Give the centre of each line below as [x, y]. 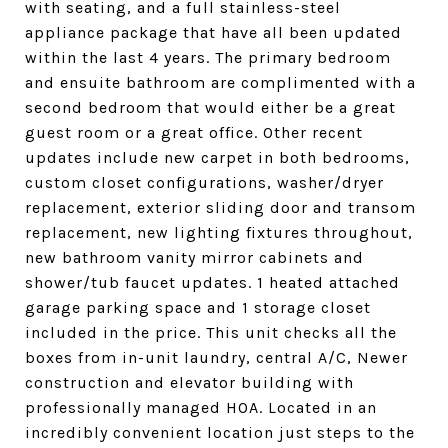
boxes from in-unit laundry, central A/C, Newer [216, 357]
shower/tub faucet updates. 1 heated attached [212, 282]
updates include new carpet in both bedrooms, [217, 157]
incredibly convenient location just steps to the [220, 432]
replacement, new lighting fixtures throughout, [219, 232]
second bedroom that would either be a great [210, 107]
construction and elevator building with [189, 382]
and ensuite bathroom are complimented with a [220, 82]
